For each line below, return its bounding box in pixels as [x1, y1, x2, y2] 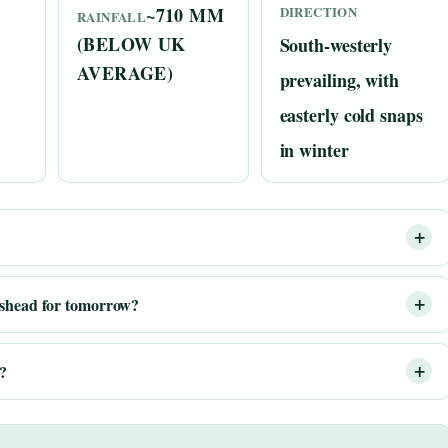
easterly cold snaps [279, 101, 423, 128]
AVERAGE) [77, 59, 174, 86]
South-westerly [279, 31, 393, 58]
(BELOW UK [77, 30, 186, 57]
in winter [279, 136, 349, 163]
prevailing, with [279, 66, 399, 93]
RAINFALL [77, 6, 147, 26]
